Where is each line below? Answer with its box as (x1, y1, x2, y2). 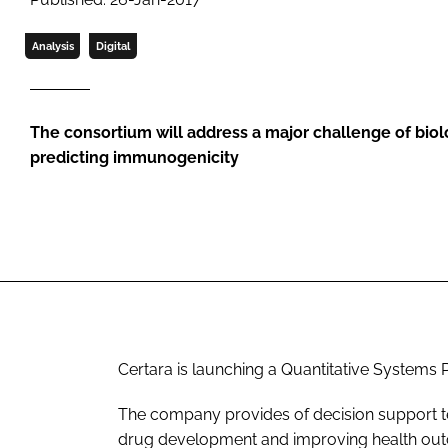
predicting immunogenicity (30, 148, 239, 168)
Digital (95, 40, 130, 53)
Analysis (31, 40, 74, 53)
